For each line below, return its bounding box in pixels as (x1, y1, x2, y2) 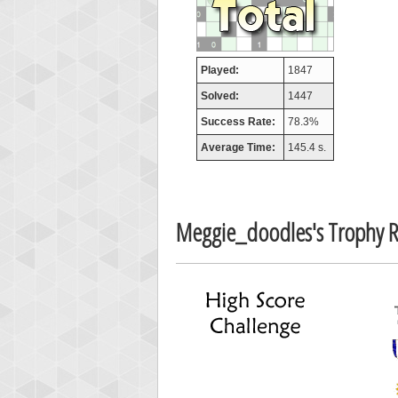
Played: (200, 63, 239, 76)
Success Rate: (200, 115, 275, 128)
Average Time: (200, 140, 275, 154)
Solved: (200, 89, 239, 102)
